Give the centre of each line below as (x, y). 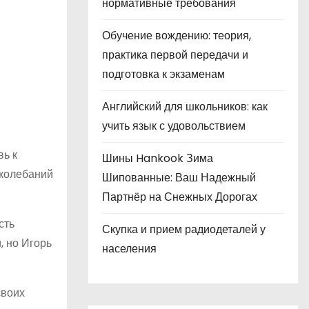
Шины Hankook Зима (158, 158)
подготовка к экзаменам (163, 74)
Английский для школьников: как (185, 107)
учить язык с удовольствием (174, 126)
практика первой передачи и (175, 55)
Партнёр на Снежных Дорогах (180, 197)
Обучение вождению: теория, (177, 36)
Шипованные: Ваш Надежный (179, 178)
